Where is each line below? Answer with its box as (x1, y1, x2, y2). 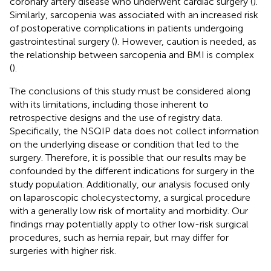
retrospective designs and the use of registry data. (10, 111, 223, 123)
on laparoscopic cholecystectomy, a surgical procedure (10, 191, 250, 203)
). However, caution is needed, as (114, 35, 256, 47)
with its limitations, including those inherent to (10, 98, 209, 110)
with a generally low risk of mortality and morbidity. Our (10, 204, 248, 217)
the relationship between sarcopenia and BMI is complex (10, 48, 254, 60)
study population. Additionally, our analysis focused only (10, 178, 250, 190)
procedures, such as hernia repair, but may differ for (10, 231, 229, 243)
